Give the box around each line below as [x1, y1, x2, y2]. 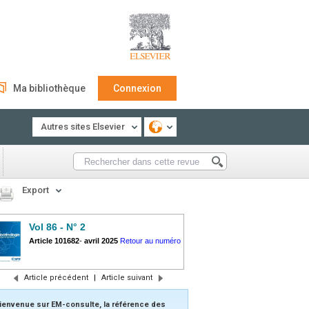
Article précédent [23, 273, 88, 282]
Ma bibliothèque [13, 83, 86, 94]
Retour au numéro [120, 237, 181, 245]
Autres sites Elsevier [41, 121, 125, 132]
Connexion [113, 83, 161, 94]
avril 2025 [84, 237, 118, 245]
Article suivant [101, 273, 152, 282]
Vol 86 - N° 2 [29, 221, 86, 232]
